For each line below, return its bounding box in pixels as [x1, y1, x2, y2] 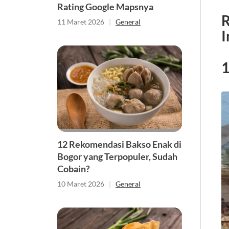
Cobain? [57, 163, 90, 174]
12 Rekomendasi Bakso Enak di [57, 138, 181, 150]
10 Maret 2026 [57, 179, 104, 188]
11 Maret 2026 [57, 17, 104, 26]
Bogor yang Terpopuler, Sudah [57, 150, 177, 162]
